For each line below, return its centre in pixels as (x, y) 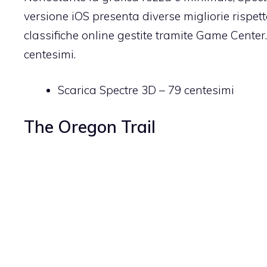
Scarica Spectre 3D (107, 90)
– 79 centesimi (195, 90)
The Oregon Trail (90, 126)
